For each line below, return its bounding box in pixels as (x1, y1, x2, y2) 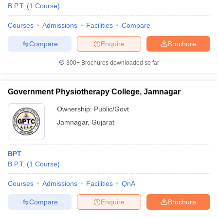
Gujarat (91, 118, 114, 126)
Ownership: (57, 105, 94, 113)
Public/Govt (94, 105, 129, 113)
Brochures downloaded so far (80, 59, 159, 66)
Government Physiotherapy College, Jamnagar (8, 88, 181, 96)
